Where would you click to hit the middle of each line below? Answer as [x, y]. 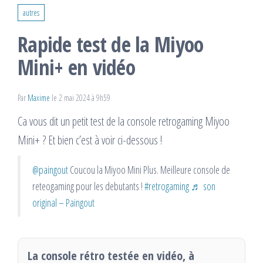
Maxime [40, 97]
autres [31, 12]
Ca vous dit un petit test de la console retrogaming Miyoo [124, 121]
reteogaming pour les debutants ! [88, 186]
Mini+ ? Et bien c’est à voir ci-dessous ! [90, 140]
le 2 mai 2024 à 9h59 [81, 97]
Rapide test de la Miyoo [111, 44]
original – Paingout [63, 202]
